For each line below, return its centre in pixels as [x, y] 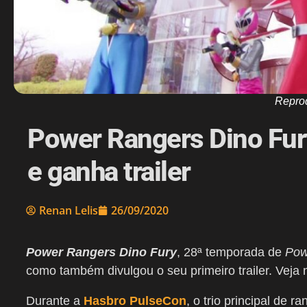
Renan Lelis [69, 211]
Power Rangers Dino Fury [101, 253]
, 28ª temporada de [231, 253]
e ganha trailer [109, 172]
